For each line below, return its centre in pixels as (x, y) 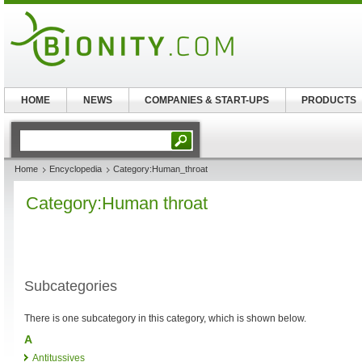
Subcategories (71, 286)
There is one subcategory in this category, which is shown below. (165, 318)
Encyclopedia (76, 169)
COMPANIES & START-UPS (207, 100)
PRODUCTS (329, 100)
